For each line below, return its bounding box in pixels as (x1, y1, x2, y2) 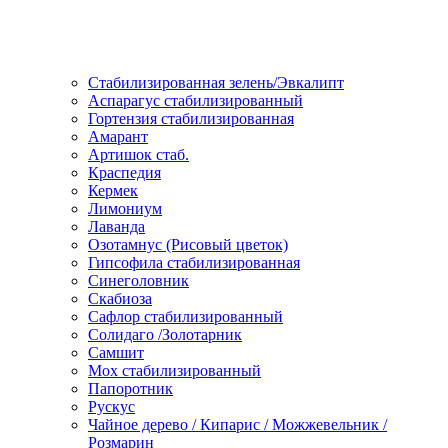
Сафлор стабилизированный (88, 307, 283, 325)
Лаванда (88, 217, 145, 235)
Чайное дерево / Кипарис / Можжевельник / (88, 415, 387, 433)
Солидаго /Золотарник (88, 325, 242, 343)
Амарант (88, 127, 148, 145)
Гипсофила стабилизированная (88, 253, 300, 271)
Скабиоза (88, 289, 152, 307)
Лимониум (88, 199, 162, 217)
